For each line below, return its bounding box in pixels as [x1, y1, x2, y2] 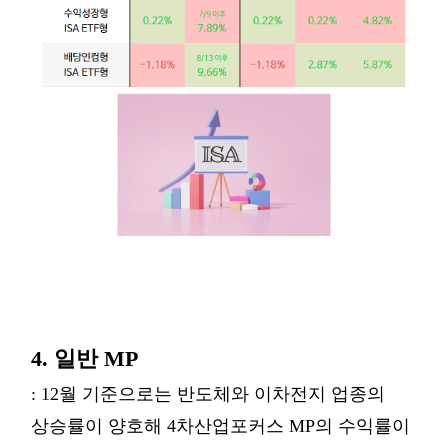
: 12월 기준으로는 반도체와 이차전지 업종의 [31, 384, 385, 404]
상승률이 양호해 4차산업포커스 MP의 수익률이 [31, 416, 410, 436]
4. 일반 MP [31, 346, 138, 371]
